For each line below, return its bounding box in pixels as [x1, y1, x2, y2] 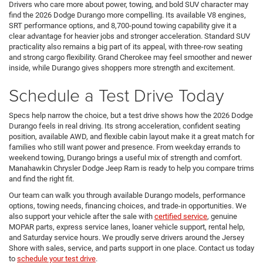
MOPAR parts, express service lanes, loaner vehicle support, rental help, [9, 222, 245, 232]
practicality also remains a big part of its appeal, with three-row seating [9, 42, 242, 52]
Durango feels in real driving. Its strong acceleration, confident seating [9, 122, 240, 131]
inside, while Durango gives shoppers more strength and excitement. [9, 63, 235, 73]
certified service [154, 212, 207, 221]
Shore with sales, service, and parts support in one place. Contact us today [9, 244, 254, 253]
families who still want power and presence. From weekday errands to [9, 143, 240, 152]
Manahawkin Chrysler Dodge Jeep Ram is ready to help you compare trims [9, 164, 254, 173]
